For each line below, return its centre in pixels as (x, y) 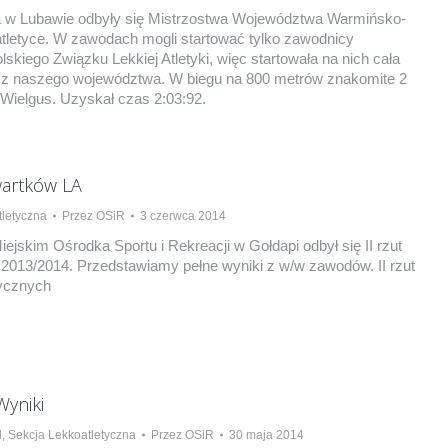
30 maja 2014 (266, 435)
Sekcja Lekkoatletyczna (71, 435)
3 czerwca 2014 (182, 216)
